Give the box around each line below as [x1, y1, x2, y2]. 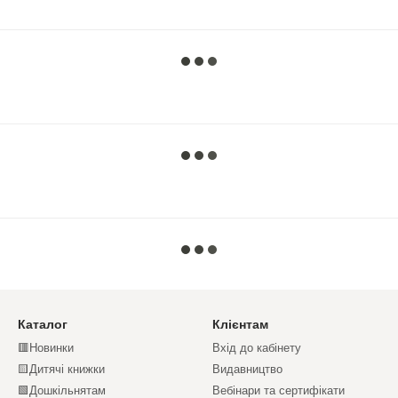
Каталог [18, 317, 68, 331]
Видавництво [212, 362, 283, 376]
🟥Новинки [18, 341, 74, 354]
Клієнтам [212, 317, 268, 331]
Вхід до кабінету [212, 341, 301, 354]
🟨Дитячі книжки [18, 362, 105, 376]
